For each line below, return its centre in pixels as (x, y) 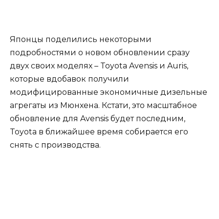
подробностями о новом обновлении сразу (100, 52)
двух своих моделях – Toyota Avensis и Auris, (99, 66)
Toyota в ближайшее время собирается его (99, 131)
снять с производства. (55, 145)
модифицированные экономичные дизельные (109, 92)
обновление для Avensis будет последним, (98, 118)
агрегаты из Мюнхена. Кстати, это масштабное (103, 105)
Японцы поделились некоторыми (81, 39)
